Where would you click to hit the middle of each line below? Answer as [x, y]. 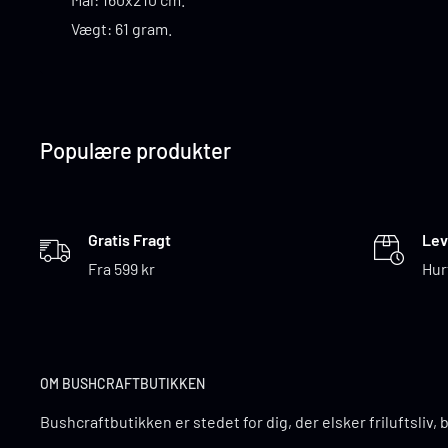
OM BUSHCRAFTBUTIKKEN [122, 384]
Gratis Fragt [129, 240]
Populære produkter [135, 150]
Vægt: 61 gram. [121, 29]
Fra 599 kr [121, 269]
